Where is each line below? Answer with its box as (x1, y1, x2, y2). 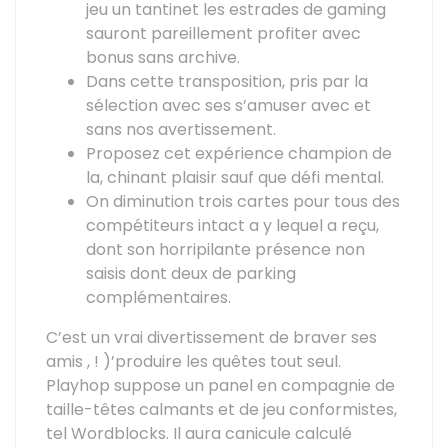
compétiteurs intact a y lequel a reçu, (86, 214, 379, 237)
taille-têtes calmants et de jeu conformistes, (46, 398, 397, 421)
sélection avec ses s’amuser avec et (86, 94, 371, 117)
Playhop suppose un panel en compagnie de (46, 374, 395, 397)
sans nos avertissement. (86, 118, 276, 141)
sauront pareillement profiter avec (86, 22, 361, 45)
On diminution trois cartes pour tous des (86, 190, 400, 213)
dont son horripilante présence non (86, 238, 365, 261)
